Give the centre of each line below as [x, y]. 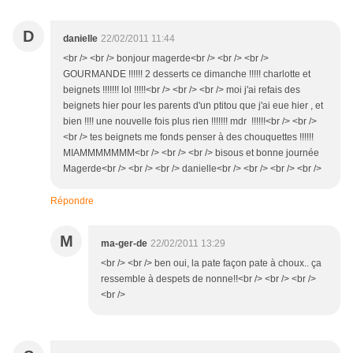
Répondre [72, 201]
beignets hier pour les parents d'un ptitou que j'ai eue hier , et [193, 106]
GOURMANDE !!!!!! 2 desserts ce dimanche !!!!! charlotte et [187, 74]
